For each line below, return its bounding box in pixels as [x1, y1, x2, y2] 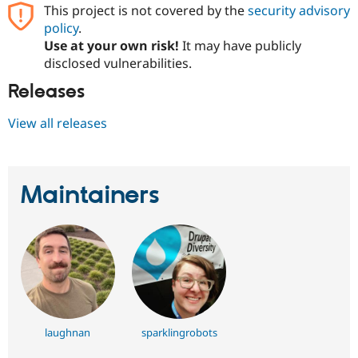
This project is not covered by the [43, 2, 248, 20]
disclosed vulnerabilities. [43, 54, 192, 73]
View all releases [8, 113, 107, 132]
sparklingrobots [141, 324, 217, 340]
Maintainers [21, 179, 160, 212]
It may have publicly [178, 37, 301, 55]
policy [43, 19, 78, 38]
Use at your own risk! [43, 37, 179, 55]
